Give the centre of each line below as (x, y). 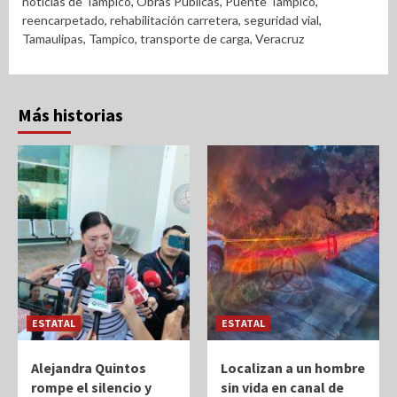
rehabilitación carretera (174, 20)
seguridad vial (281, 20)
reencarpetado (63, 20)
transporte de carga (195, 39)
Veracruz (280, 39)
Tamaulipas (53, 39)
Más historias (70, 115)
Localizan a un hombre (293, 368)
